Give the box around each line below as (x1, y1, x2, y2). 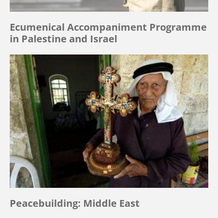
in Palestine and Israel (10, 32, 117, 46)
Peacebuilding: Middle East (10, 196, 140, 210)
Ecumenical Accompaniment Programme (10, 20, 207, 34)
